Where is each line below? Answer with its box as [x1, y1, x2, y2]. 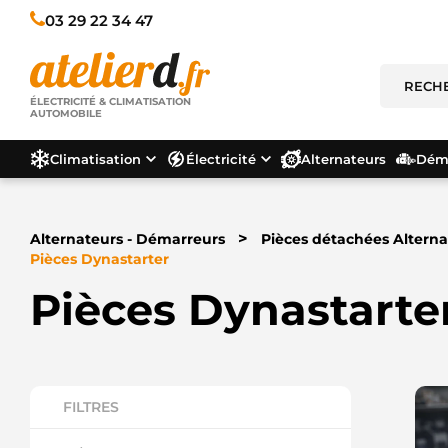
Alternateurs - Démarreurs [30, 230, 225, 248]
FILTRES [63, 398, 119, 416]
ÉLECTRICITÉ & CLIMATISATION [30, 95, 191, 109]
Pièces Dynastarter [30, 250, 169, 268]
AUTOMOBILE [30, 107, 102, 121]
